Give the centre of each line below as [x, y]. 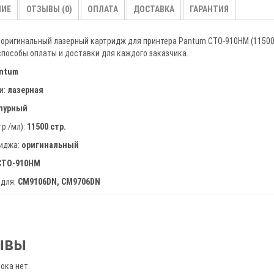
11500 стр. [46, 126]
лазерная [25, 90]
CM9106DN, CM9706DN [59, 181]
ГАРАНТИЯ [209, 9]
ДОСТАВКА [154, 9]
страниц [250, 68]
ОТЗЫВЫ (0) [49, 9]
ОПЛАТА [103, 9]
